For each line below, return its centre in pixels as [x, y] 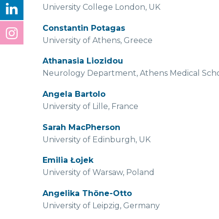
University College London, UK [101, 7]
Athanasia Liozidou [83, 61]
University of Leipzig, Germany [101, 205]
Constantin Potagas [84, 28]
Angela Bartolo [74, 94]
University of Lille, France [90, 106]
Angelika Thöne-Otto [87, 193]
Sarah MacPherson [81, 127]
